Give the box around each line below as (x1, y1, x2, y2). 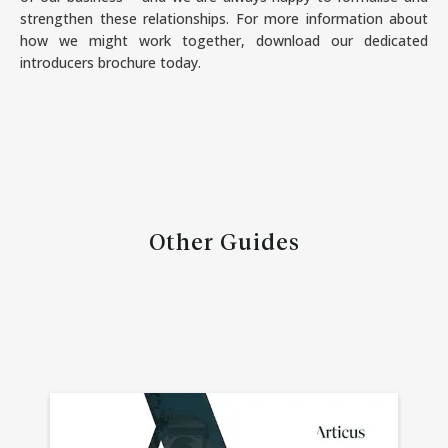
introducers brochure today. (20, 52, 201, 72)
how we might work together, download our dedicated (20, 30, 428, 50)
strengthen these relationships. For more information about (20, 8, 428, 28)
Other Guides (148, 231, 300, 255)
